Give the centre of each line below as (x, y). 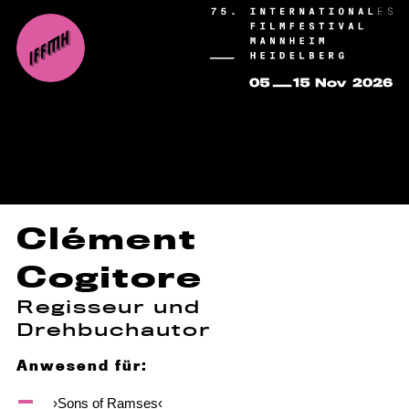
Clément (106, 238)
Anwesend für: (82, 365)
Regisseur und (108, 307)
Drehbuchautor (113, 330)
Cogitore (109, 277)
